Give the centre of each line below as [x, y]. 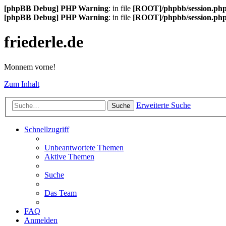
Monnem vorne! [30, 67]
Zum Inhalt [22, 84]
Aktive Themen [69, 157]
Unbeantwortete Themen [84, 148]
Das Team [61, 193]
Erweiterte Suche [163, 105]
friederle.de [44, 42]
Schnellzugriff [47, 130]
